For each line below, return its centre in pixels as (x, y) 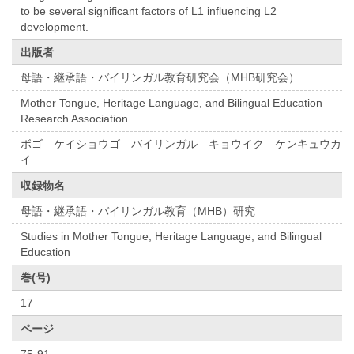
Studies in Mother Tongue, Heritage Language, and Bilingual (171, 236)
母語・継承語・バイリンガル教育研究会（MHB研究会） (160, 78)
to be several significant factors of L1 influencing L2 (149, 11)
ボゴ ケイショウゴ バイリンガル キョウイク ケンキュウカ (181, 144)
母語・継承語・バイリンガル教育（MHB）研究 (138, 211)
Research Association (75, 119)
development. (55, 26)
